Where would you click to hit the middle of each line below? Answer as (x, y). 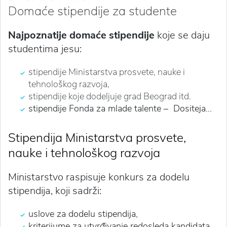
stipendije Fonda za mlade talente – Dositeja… (120, 108)
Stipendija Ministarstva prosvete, (97, 137)
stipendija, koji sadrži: (55, 191)
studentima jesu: (45, 49)
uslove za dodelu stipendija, (83, 214)
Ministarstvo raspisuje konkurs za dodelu (99, 177)
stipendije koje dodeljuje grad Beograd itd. (110, 96)
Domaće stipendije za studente (92, 10)
